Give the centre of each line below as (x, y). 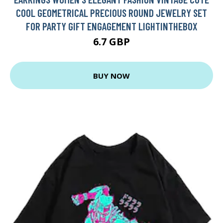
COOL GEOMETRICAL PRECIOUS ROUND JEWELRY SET (111, 13)
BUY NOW (111, 75)
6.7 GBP (111, 42)
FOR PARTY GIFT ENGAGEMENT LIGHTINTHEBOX (111, 26)
